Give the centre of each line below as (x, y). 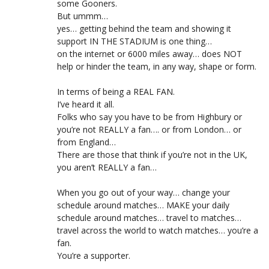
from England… (86, 142)
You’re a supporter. (94, 255)
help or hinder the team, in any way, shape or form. (157, 66)
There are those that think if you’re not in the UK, (152, 154)
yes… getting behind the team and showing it (144, 28)
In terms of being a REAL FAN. (116, 91)
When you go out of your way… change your (144, 192)
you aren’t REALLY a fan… (107, 167)
